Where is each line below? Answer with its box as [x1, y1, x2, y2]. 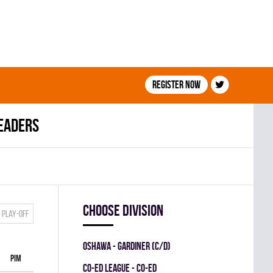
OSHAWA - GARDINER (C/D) [83, 240, 171, 252]
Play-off [2, 208, 29, 219]
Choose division [83, 202, 163, 219]
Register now [152, 79, 200, 90]
